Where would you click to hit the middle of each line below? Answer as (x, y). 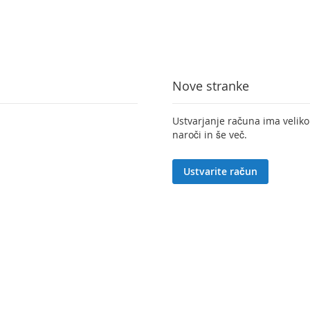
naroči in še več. (209, 134)
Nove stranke (210, 85)
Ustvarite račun (220, 171)
